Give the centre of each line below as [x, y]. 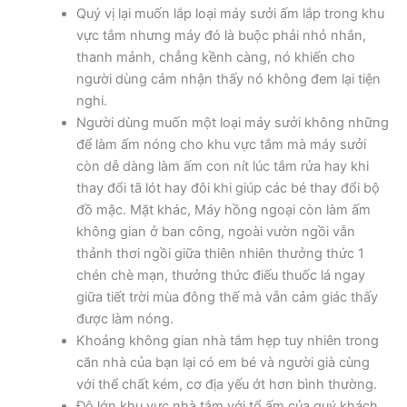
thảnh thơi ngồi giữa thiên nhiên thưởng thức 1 [220, 253]
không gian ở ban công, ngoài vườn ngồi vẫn [215, 231]
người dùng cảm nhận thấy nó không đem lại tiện [228, 79]
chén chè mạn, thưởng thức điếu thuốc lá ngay [220, 275]
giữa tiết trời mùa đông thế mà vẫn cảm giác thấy [227, 297]
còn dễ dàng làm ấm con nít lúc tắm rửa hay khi [222, 166]
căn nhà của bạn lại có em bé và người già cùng [223, 362]
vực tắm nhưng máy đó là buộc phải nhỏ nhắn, [221, 35]
